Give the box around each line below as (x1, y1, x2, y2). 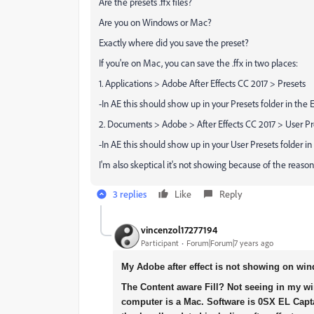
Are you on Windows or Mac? (99, 15, 212, 28)
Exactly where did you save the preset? (99, 36, 249, 48)
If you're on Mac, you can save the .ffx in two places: (99, 56, 298, 69)
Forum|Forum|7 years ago (186, 238, 273, 249)
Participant (141, 238, 179, 249)
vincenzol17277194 (141, 224, 217, 236)
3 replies (113, 187, 146, 200)
